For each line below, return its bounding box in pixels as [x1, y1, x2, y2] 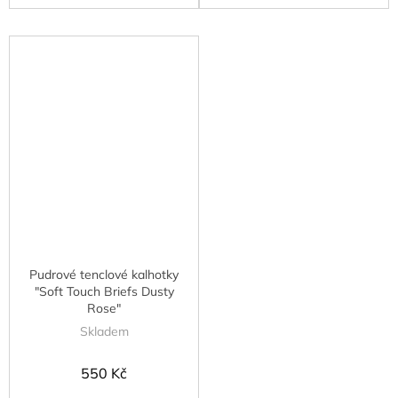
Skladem [79, 323, 129, 340]
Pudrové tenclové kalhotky [29, 267, 179, 283]
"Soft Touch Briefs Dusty [34, 283, 174, 300]
